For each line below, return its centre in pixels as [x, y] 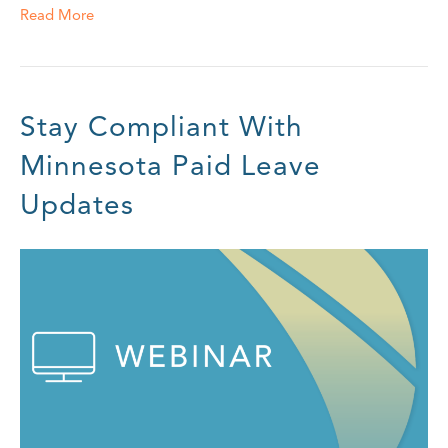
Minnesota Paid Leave [170, 166]
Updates [77, 205]
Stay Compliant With [161, 127]
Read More [57, 15]
